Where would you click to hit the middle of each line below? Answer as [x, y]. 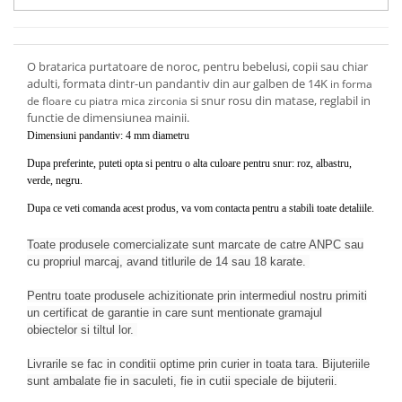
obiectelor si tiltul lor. [82, 330]
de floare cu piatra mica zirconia [107, 101]
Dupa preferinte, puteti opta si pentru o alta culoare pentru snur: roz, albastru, [189, 163]
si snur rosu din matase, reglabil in [279, 100]
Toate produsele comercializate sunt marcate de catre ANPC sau [195, 245]
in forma [351, 84]
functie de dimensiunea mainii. [108, 118]
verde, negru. [55, 180]
